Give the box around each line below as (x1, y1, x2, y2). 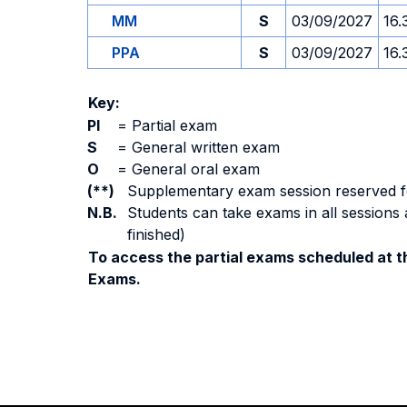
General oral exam (127, 160, 260, 178)
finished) (127, 225, 185, 243)
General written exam (127, 138, 280, 156)
